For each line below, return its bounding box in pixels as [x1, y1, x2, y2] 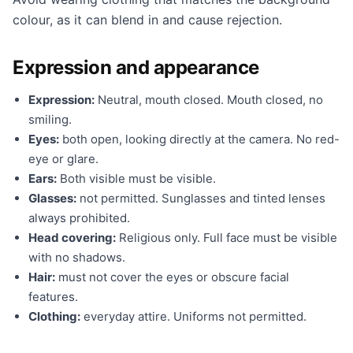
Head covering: [28, 230, 116, 245]
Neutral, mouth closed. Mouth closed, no [95, 92, 323, 107]
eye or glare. [28, 151, 98, 166]
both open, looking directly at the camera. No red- [59, 132, 340, 147]
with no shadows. [28, 250, 125, 265]
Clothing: [28, 309, 80, 324]
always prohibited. [28, 210, 130, 225]
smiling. [28, 112, 72, 127]
